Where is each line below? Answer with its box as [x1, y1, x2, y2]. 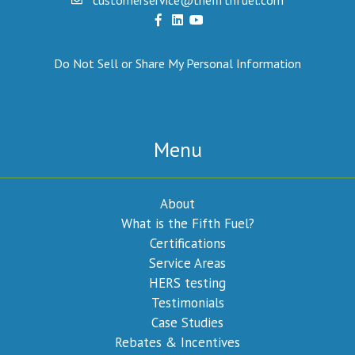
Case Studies [151, 313, 224, 331]
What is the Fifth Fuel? [120, 214, 254, 232]
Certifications [149, 234, 226, 252]
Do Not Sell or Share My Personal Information [54, 55, 301, 71]
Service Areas [149, 254, 227, 272]
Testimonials [151, 293, 224, 311]
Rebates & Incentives [115, 333, 240, 351]
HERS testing [149, 273, 227, 292]
